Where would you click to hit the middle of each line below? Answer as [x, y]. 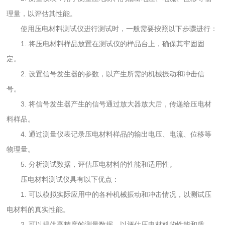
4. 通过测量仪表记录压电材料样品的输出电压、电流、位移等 [109, 134]
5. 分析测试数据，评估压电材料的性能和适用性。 [92, 164]
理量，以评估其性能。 [42, 13]
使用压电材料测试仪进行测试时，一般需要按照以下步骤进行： [112, 28]
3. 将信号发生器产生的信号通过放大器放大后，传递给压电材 [109, 104]
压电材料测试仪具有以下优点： [63, 179]
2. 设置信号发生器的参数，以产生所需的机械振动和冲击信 [106, 74]
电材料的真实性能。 [38, 209]
